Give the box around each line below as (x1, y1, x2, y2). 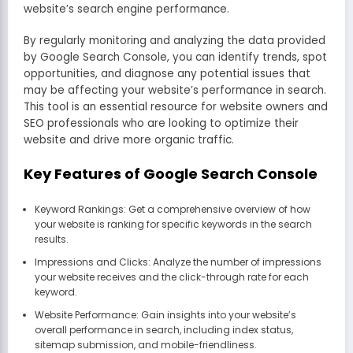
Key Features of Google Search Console (24, 163, 318, 184)
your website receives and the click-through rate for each (34, 270, 309, 284)
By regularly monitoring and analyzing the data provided (24, 32, 325, 48)
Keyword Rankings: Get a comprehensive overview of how (34, 203, 310, 217)
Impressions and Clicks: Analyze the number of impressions (34, 255, 321, 269)
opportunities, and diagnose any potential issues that (24, 65, 310, 81)
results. (34, 232, 69, 247)
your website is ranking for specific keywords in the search (34, 217, 312, 232)
